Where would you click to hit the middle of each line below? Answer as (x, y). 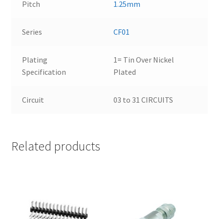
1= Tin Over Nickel (144, 59)
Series (32, 32)
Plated (125, 72)
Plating (35, 59)
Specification (44, 72)
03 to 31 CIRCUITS (143, 99)
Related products (55, 146)
